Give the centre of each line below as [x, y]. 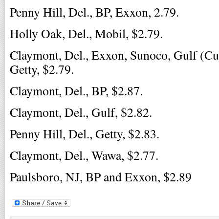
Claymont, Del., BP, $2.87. [76, 90]
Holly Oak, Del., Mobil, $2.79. [86, 33]
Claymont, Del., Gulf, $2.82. [81, 112]
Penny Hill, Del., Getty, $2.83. [85, 133]
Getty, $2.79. [42, 69]
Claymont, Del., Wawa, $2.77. [84, 155]
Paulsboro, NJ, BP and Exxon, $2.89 [101, 176]
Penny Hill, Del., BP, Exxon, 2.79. [94, 12]
